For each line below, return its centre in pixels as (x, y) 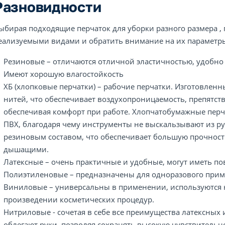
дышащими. (26, 149)
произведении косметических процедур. (79, 199)
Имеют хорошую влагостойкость (64, 74)
